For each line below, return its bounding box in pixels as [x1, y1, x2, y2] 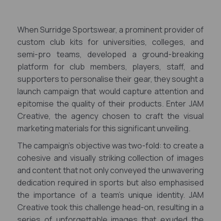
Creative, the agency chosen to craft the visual [17, 110, 204, 121]
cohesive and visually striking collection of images [17, 152, 204, 163]
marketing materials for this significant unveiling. [17, 123, 190, 134]
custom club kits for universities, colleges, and [17, 37, 204, 47]
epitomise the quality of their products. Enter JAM [17, 98, 204, 109]
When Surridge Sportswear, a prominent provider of [17, 24, 204, 35]
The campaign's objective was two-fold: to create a [17, 140, 204, 151]
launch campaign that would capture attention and [17, 86, 204, 97]
